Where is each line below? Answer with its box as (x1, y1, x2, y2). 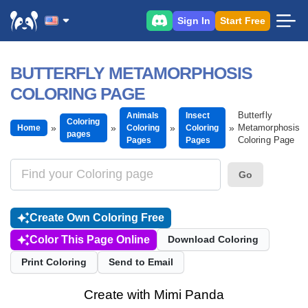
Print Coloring (21, 256, 87, 267)
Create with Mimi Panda (84, 287, 224, 302)
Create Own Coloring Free (30, 212, 164, 223)
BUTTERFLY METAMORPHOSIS (10, 63, 252, 82)
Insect (185, 111, 210, 120)
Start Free (220, 14, 265, 26)
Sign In (177, 14, 210, 26)
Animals (126, 111, 159, 120)
